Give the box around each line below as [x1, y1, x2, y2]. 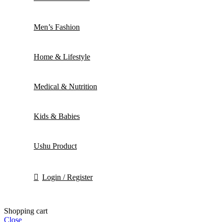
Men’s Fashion [34, 22, 80, 31]
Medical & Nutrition [34, 82, 97, 91]
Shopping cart [4, 206, 48, 215]
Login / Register [42, 172, 93, 181]
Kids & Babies [34, 111, 80, 120]
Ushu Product [34, 141, 77, 150]
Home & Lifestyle [34, 52, 90, 61]
